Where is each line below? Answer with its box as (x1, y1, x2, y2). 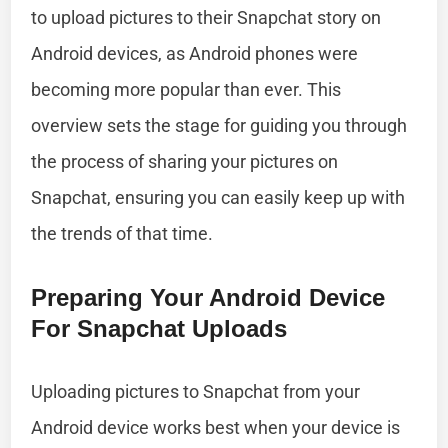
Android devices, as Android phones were (31, 42, 359, 64)
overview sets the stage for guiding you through (31, 114, 408, 136)
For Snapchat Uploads (31, 314, 288, 342)
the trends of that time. (31, 222, 214, 244)
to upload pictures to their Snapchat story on (31, 6, 382, 28)
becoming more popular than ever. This (31, 78, 342, 100)
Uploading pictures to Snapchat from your (31, 380, 361, 402)
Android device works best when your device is (31, 416, 401, 438)
